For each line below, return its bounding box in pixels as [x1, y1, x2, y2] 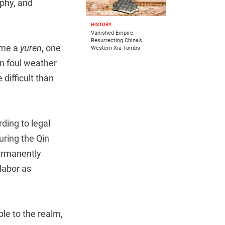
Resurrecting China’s [91, 37, 142, 44]
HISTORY [91, 22, 111, 28]
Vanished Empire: [91, 30, 135, 37]
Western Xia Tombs [91, 45, 140, 52]
